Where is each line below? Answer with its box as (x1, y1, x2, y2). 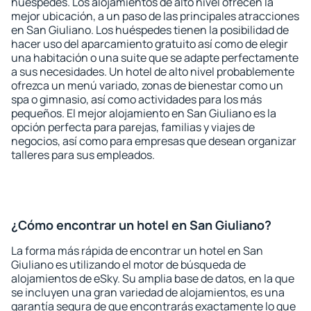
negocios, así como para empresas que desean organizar (11, 133, 296, 149)
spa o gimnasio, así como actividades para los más (11, 92, 262, 107)
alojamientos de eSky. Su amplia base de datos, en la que (11, 271, 294, 286)
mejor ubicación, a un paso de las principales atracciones (11, 8, 299, 24)
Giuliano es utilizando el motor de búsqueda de (11, 257, 246, 272)
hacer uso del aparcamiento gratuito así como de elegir (11, 36, 288, 51)
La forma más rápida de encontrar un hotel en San (11, 243, 263, 258)
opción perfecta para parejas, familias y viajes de (11, 119, 255, 135)
